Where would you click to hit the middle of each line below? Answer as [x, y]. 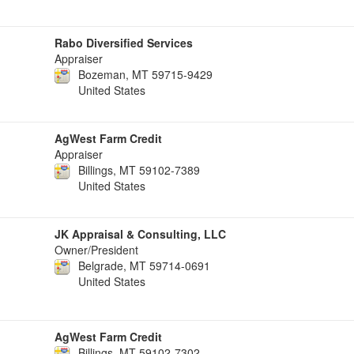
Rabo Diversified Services [124, 43]
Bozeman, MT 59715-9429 [145, 74]
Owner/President [96, 250]
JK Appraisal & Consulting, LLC [140, 234]
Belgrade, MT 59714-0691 [144, 265]
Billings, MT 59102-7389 [139, 170]
